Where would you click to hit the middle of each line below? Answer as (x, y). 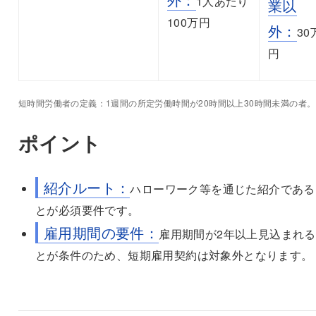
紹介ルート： (87, 187)
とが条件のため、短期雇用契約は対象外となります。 (174, 255)
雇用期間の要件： (101, 232)
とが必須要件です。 (87, 209)
